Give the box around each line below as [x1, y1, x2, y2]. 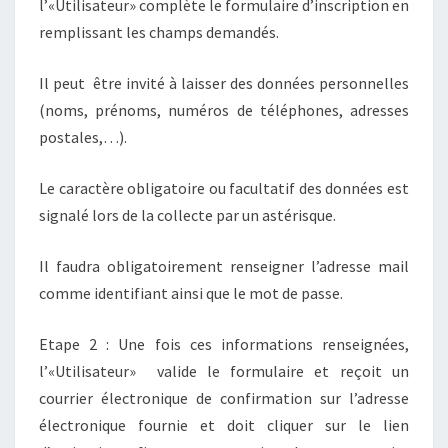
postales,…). [39, 126, 127, 147]
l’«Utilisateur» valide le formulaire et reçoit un [39, 360, 409, 381]
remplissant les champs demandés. [39, 21, 279, 42]
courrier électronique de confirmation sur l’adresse [39, 387, 409, 408]
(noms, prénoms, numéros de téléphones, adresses [39, 99, 409, 120]
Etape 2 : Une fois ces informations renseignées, [39, 333, 409, 354]
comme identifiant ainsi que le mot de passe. [39, 282, 343, 303]
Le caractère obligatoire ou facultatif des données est [39, 177, 409, 198]
